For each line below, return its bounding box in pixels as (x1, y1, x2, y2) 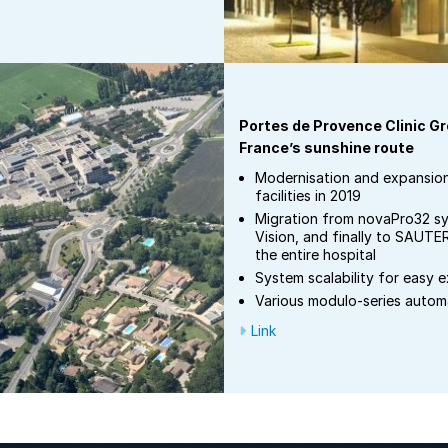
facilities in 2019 (255, 187, 361, 204)
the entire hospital (255, 246, 376, 263)
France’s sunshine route (239, 139, 414, 156)
